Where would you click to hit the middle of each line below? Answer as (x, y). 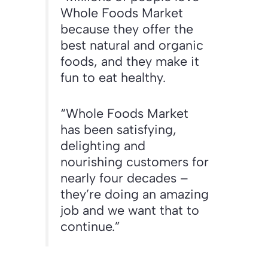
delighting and (103, 145)
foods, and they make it (130, 61)
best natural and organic (132, 45)
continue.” (90, 226)
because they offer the (127, 29)
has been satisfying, (118, 129)
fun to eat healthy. (113, 77)
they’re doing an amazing (135, 194)
